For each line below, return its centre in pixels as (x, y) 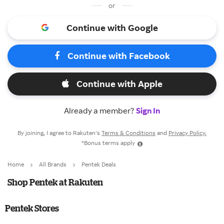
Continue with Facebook (118, 55)
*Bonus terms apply (108, 143)
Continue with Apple (119, 83)
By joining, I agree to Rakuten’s (59, 133)
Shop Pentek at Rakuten (55, 182)
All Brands (53, 164)
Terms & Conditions (128, 133)
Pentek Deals (99, 164)
